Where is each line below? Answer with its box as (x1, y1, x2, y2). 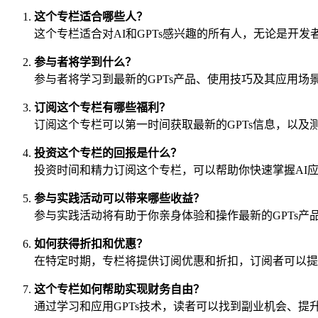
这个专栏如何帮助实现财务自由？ (34, 283, 204, 295)
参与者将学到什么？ (34, 55, 136, 68)
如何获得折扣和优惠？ (34, 237, 148, 250)
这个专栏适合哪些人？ (34, 10, 148, 23)
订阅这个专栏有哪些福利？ (34, 101, 170, 114)
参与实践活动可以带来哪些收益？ (34, 192, 204, 204)
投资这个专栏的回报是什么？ (34, 146, 182, 159)
